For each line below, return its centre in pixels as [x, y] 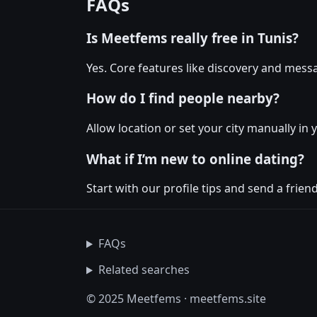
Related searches [144, 270]
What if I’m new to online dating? [195, 158]
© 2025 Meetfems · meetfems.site [176, 299]
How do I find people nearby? [183, 98]
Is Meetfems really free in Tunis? [192, 38]
